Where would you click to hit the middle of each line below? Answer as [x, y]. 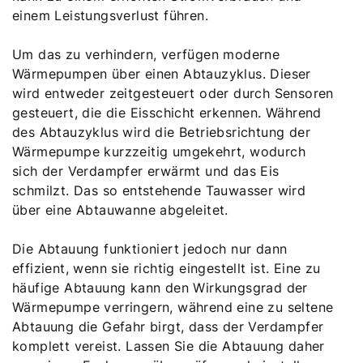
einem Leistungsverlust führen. [110, 15]
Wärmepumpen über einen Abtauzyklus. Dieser [162, 74]
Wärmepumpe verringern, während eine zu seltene [173, 307]
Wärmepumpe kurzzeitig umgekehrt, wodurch [159, 152]
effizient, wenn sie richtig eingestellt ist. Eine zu [167, 268]
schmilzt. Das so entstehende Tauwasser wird [159, 190]
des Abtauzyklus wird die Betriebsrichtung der [161, 132]
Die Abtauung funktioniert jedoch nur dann [150, 249]
